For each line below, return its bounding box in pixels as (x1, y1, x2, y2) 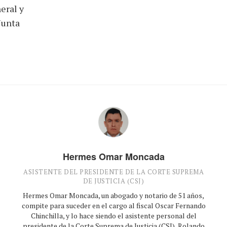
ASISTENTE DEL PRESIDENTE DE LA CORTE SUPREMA (23, 167, 204, 176)
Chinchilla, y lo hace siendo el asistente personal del (30, 210, 197, 220)
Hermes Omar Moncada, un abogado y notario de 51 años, (23, 190, 204, 200)
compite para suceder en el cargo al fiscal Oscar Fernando (21, 200, 206, 210)
